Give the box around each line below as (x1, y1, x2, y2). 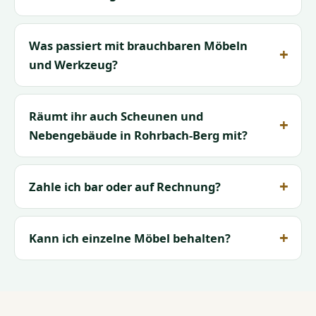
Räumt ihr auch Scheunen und (29, 108, 203, 125)
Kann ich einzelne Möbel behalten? (29, 230, 231, 247)
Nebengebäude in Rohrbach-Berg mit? (29, 127, 248, 144)
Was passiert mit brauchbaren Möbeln (29, 37, 248, 54)
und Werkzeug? (29, 56, 118, 73)
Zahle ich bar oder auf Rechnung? (29, 178, 221, 195)
